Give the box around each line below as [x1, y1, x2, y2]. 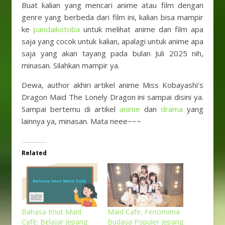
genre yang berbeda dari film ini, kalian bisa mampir [22, 12, 203, 23]
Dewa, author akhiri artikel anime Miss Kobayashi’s [22, 80, 203, 90]
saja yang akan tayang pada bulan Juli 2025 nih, [22, 48, 203, 59]
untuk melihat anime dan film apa [80, 24, 204, 35]
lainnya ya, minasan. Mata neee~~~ [22, 116, 141, 127]
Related [22, 149, 47, 158]
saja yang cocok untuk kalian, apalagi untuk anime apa [22, 36, 203, 47]
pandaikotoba [33, 24, 80, 35]
